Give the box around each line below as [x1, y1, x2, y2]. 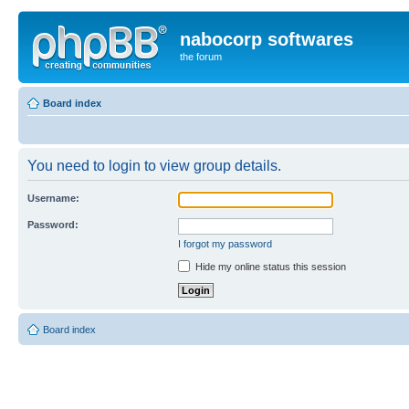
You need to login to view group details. [27, 157, 281, 173]
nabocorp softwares [180, 29, 353, 49]
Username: [27, 192, 79, 204]
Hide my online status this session [193, 260, 346, 272]
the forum [180, 51, 222, 62]
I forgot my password [178, 237, 272, 249]
